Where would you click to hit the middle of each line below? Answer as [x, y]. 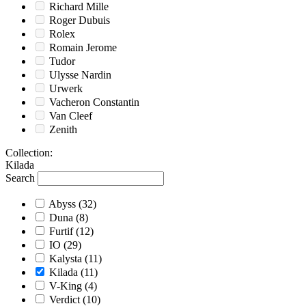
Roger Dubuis [80, 20]
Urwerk [66, 89]
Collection [28, 153]
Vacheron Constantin [94, 102]
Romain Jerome [83, 48]
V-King [66, 286]
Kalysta [66, 259]
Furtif [61, 232]
